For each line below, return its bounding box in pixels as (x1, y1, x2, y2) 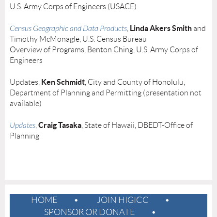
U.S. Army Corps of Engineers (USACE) (10, 2, 137, 11)
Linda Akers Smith (130, 24, 192, 32)
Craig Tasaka (38, 121, 81, 129)
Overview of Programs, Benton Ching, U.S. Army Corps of (10, 46, 198, 54)
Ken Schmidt (41, 77, 85, 86)
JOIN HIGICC (96, 195, 149, 205)
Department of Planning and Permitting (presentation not (10, 89, 201, 97)
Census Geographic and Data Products (10, 24, 127, 33)
